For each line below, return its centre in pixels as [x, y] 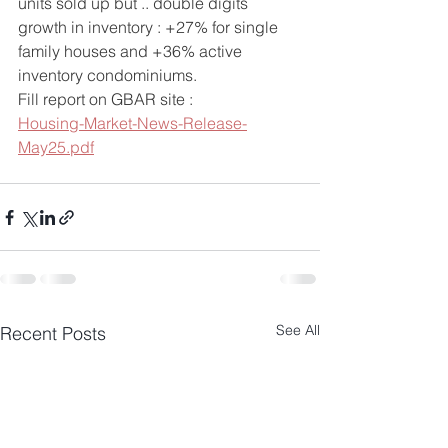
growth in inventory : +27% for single [150, 27]
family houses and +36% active [132, 51]
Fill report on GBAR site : [107, 99]
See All [298, 330]
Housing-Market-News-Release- [132, 123]
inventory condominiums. [107, 75]
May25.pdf [56, 147]
